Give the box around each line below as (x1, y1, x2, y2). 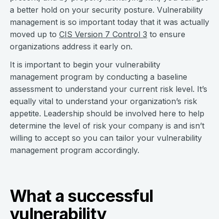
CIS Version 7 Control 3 (59, 29, 147, 39)
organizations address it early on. (10, 42, 132, 51)
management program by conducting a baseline (10, 72, 187, 82)
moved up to (10, 29, 59, 39)
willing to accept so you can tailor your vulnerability (10, 133, 202, 143)
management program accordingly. (10, 145, 139, 155)
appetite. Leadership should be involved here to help (10, 109, 204, 118)
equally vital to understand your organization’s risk (10, 96, 197, 106)
